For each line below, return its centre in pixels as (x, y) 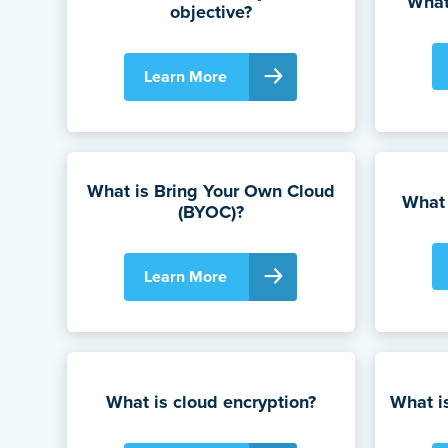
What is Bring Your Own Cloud (210, 191)
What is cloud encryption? (210, 401)
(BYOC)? (210, 212)
